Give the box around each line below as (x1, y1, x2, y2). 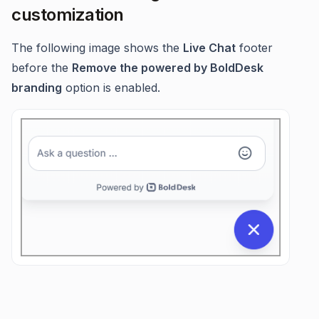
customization (11, 4, 124, 25)
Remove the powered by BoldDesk (72, 61, 263, 75)
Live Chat (183, 41, 236, 55)
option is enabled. (62, 80, 160, 95)
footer (236, 41, 273, 55)
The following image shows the (11, 41, 183, 55)
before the (11, 61, 72, 75)
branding (11, 80, 62, 95)
